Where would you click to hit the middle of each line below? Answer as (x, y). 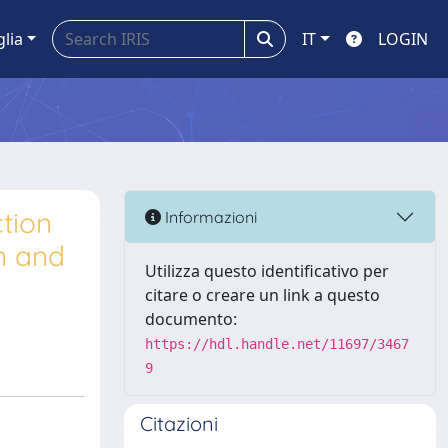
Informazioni (209, 216)
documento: (191, 319)
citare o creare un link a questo (262, 295)
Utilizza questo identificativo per (267, 271)
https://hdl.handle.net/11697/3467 (277, 344)
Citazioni (179, 423)
